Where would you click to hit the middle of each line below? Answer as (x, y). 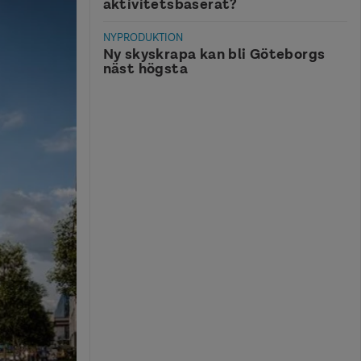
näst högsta (145, 68)
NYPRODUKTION (143, 38)
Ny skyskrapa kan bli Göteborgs (214, 54)
